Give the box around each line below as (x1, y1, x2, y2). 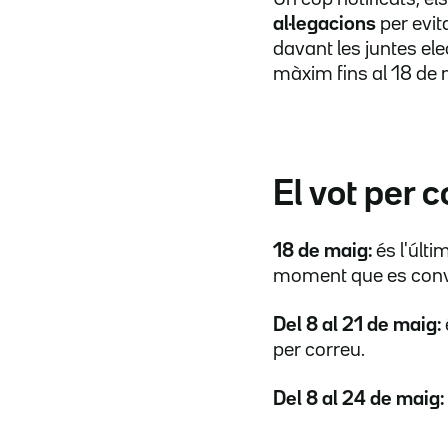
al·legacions (273, 14, 376, 33)
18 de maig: (273, 241, 372, 260)
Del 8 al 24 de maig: (273, 389, 444, 408)
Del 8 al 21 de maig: (273, 315, 445, 334)
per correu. (273, 340, 365, 359)
